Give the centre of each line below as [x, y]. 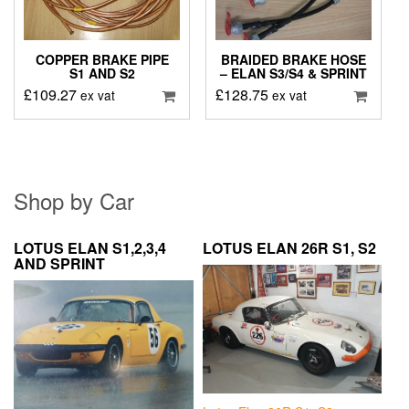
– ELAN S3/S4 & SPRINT [293, 73]
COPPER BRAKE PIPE [102, 60]
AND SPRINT [59, 264]
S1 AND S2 [102, 73]
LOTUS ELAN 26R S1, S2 [289, 248]
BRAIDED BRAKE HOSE [293, 60]
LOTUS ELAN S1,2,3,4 [90, 248]
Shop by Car [74, 201]
